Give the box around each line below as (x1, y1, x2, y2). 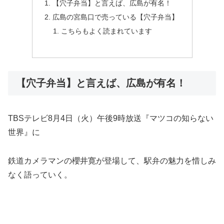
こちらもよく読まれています (61, 27, 152, 35)
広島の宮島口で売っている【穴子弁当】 (52, 13, 178, 21)
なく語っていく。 (8, 170, 72, 179)
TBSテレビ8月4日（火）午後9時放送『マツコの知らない (8, 114, 213, 123)
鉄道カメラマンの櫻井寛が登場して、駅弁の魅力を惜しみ (8, 156, 216, 165)
